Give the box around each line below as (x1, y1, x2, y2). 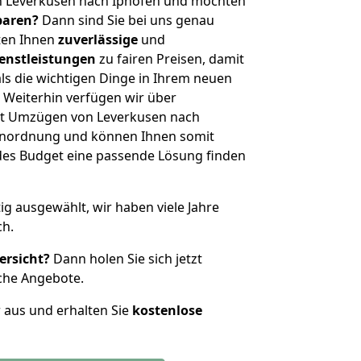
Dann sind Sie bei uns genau (39, 11, 214, 29)
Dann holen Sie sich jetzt (50, 250, 202, 268)
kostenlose (132, 301, 202, 319)
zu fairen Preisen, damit (96, 50, 244, 68)
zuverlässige (58, 31, 138, 48)
